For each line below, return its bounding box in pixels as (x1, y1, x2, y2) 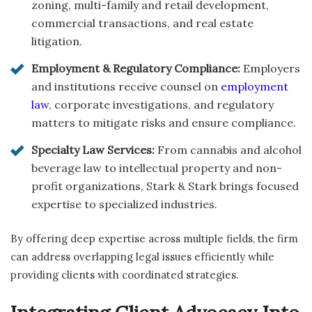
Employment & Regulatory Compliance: (31, 61, 240, 76)
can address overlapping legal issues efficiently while (10, 250, 274, 264)
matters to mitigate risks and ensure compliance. (31, 116, 296, 130)
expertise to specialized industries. (31, 197, 217, 212)
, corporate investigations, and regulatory (49, 97, 274, 112)
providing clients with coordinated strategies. (10, 268, 239, 282)
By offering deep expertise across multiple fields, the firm (10, 232, 298, 246)
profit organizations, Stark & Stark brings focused (31, 179, 299, 194)
